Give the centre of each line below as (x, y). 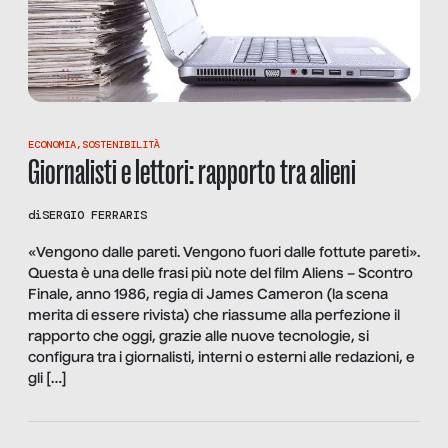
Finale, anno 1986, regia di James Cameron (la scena (208, 294)
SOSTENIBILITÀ (121, 144)
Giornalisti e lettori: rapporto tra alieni (192, 171)
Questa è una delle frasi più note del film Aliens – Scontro (220, 273)
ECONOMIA (52, 144)
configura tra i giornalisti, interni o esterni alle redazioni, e (221, 357)
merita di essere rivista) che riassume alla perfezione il (214, 315)
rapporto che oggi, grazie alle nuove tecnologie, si (198, 336)
